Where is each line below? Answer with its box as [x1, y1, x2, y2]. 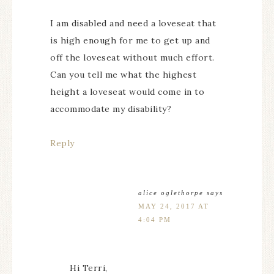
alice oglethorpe [138, 189, 204, 196]
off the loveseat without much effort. [50, 52, 215, 63]
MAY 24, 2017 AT [138, 202, 209, 210]
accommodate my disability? [50, 103, 171, 114]
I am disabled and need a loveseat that [50, 18, 216, 29]
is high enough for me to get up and [50, 35, 210, 46]
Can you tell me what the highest [50, 69, 196, 80]
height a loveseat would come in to [50, 86, 204, 97]
